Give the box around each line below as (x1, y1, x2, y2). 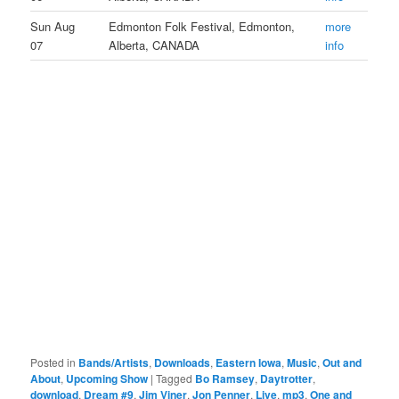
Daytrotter (260, 370, 313, 387)
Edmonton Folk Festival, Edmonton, (109, 18, 296, 36)
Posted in (30, 354, 77, 370)
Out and (322, 354, 362, 370)
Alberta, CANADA (109, 37, 200, 54)
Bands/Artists (78, 354, 150, 370)
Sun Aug (30, 18, 76, 36)
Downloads (154, 354, 211, 370)
